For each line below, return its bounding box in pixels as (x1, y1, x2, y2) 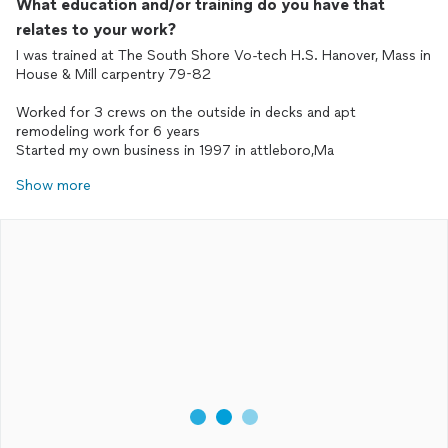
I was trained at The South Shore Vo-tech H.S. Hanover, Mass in (16, 47, 431, 64)
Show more (16, 177, 91, 194)
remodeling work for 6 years (16, 123, 200, 140)
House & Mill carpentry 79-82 (16, 66, 211, 83)
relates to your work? (16, 20, 176, 39)
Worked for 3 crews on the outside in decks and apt (16, 104, 356, 121)
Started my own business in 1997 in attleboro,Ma (16, 142, 334, 159)
